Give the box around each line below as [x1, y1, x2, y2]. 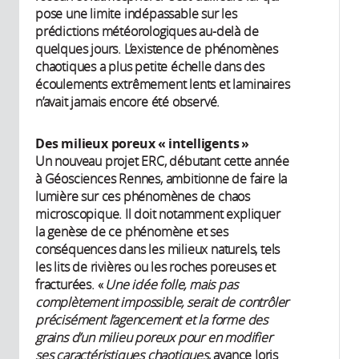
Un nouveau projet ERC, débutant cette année [35, 152, 289, 171]
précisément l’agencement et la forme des [35, 311, 268, 329]
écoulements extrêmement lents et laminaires [35, 75, 290, 94]
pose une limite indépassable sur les [35, 5, 237, 23]
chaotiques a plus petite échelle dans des [35, 58, 264, 76]
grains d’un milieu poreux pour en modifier [35, 329, 272, 347]
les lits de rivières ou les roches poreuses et [35, 258, 276, 276]
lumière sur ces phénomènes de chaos [35, 188, 251, 206]
